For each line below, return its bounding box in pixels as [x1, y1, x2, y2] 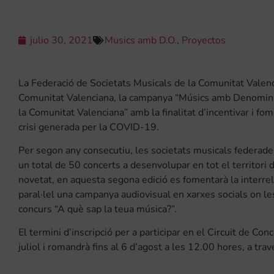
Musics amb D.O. [105, 34, 177, 48]
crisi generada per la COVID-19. [18, 120, 159, 135]
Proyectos [182, 34, 226, 48]
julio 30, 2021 [30, 34, 93, 48]
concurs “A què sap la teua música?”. [18, 202, 177, 217]
